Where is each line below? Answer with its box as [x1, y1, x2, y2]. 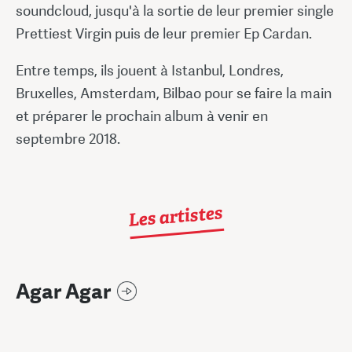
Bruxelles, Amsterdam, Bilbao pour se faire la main [16, 83, 332, 102]
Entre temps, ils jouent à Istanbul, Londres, [16, 60, 284, 79]
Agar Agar [16, 278, 111, 305]
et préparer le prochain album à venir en [16, 106, 268, 125]
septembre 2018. [16, 129, 120, 148]
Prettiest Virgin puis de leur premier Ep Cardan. [16, 24, 312, 42]
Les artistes [126, 200, 224, 233]
